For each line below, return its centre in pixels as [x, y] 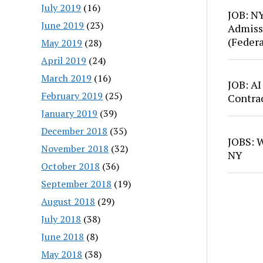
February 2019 [72, 95]
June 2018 [63, 236]
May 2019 [62, 43]
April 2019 [64, 60]
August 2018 [68, 201]
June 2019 [63, 25]
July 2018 [61, 219]
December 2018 [75, 131]
